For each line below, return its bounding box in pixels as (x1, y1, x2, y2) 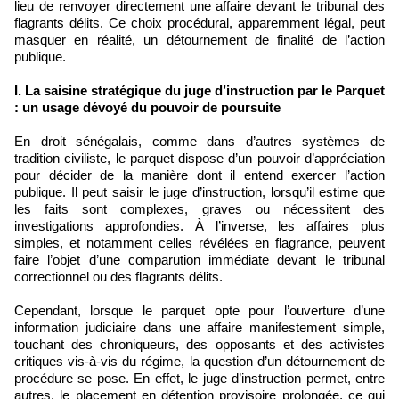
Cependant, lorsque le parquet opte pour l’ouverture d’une (14, 302, 385, 318)
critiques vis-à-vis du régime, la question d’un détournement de (14, 353, 385, 369)
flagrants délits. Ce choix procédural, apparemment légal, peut (14, 14, 385, 30)
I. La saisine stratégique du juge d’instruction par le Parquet (14, 82, 385, 98)
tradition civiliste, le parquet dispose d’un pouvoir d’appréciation (14, 150, 385, 166)
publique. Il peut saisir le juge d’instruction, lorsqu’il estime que (14, 183, 385, 199)
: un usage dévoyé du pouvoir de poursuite (14, 99, 281, 115)
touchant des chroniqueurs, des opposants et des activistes (14, 336, 385, 352)
